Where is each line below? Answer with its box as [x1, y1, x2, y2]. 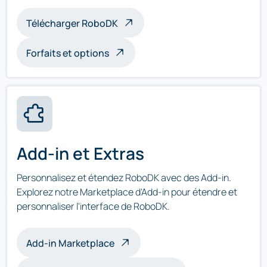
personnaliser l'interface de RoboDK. [17, 200, 170, 213]
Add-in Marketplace [26, 237, 114, 250]
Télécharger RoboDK [26, 17, 118, 30]
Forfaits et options [26, 46, 109, 60]
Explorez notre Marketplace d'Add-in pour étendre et [17, 185, 237, 198]
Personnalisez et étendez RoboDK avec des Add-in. [17, 171, 231, 184]
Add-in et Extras [17, 142, 144, 164]
